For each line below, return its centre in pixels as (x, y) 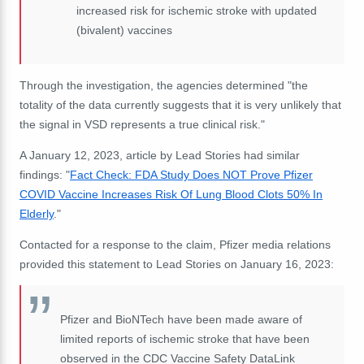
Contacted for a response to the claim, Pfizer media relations (175, 245)
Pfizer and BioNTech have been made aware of (181, 320)
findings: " (45, 175)
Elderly (37, 214)
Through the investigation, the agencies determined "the (164, 86)
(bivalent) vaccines (124, 30)
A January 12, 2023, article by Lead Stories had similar (160, 156)
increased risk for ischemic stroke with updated (196, 11)
